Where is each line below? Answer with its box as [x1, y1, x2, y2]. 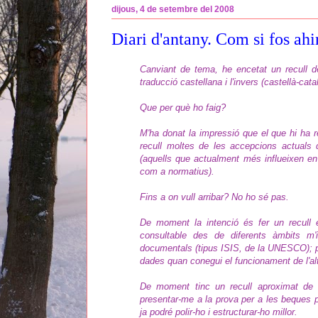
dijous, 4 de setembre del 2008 [111, 4, 234, 15]
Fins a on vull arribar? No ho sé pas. [140, 191, 289, 202]
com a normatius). [140, 165, 214, 177]
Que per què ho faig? [140, 102, 226, 113]
